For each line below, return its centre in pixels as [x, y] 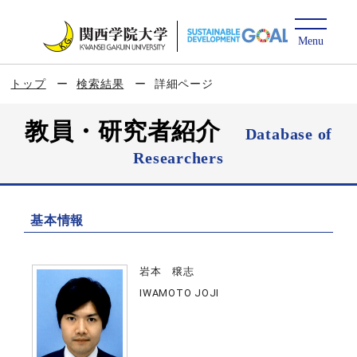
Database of [289, 134]
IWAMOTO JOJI [180, 293]
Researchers [178, 158]
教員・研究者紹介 [135, 131]
